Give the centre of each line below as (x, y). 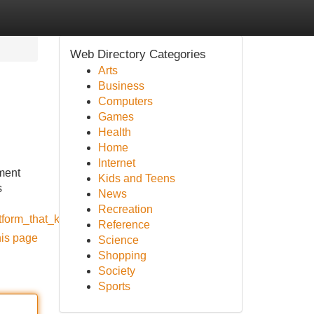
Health (114, 132)
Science (118, 240)
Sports (114, 286)
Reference (124, 225)
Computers (125, 101)
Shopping (122, 255)
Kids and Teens (136, 178)
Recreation (125, 209)
